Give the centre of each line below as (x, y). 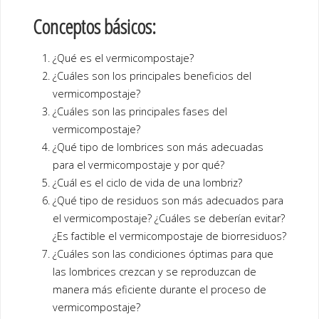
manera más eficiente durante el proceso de (160, 290)
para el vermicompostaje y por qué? (139, 165)
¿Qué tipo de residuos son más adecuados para (168, 201)
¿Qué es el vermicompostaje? (124, 58)
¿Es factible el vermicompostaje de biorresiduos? (170, 236)
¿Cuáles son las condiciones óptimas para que (163, 254)
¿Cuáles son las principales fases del (140, 112)
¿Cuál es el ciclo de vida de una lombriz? (148, 183)
